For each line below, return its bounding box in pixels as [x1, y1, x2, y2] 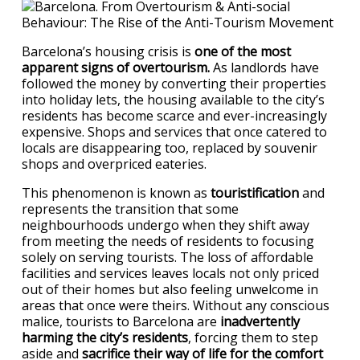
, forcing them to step [188, 329, 318, 346]
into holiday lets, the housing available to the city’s [22, 91, 325, 108]
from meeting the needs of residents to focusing [22, 232, 314, 250]
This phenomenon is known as [22, 184, 211, 202]
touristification [211, 184, 299, 202]
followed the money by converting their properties [22, 75, 326, 92]
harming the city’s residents [22, 329, 188, 346]
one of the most [194, 43, 291, 60]
